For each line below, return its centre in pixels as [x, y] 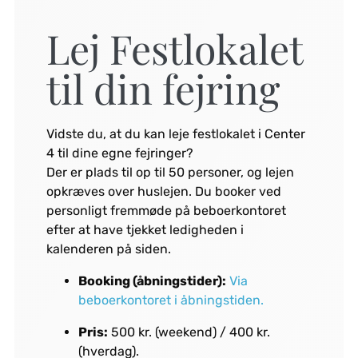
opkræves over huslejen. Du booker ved [163, 192]
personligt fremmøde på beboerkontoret [166, 211]
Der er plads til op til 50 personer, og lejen [170, 173]
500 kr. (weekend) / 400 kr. [189, 332]
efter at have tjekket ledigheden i [145, 230]
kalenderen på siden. [108, 249]
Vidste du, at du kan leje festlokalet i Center [175, 134]
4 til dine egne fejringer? [119, 153]
